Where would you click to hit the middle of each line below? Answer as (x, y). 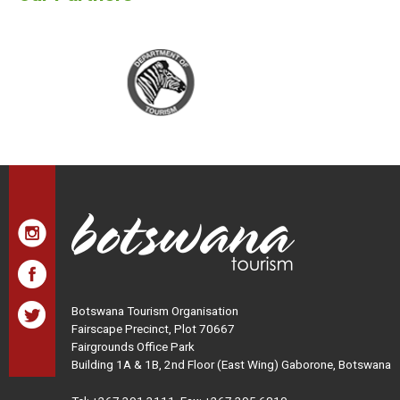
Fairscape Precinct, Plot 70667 (153, 329)
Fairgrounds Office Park (133, 347)
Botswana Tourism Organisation (155, 311)
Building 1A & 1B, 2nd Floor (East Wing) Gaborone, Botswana (231, 365)
